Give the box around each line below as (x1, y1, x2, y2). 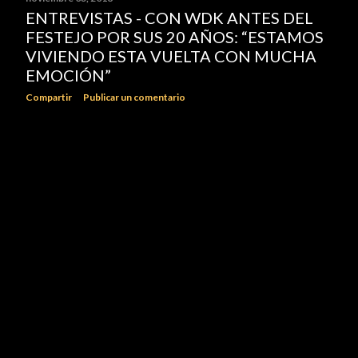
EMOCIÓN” (26, 66, 111, 85)
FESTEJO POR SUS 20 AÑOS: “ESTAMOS (26, 27, 324, 46)
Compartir (26, 91, 72, 103)
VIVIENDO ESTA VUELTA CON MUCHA (26, 46, 316, 66)
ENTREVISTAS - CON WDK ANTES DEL (26, 8, 313, 27)
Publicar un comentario (83, 91, 185, 103)
